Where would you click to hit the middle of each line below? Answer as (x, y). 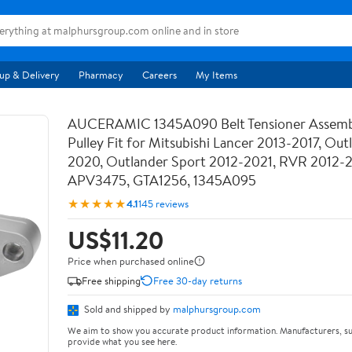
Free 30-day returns (198, 280)
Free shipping (111, 280)
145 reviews (163, 203)
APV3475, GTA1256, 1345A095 (162, 180)
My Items (216, 75)
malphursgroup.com (217, 309)
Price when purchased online (131, 261)
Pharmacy (101, 75)
